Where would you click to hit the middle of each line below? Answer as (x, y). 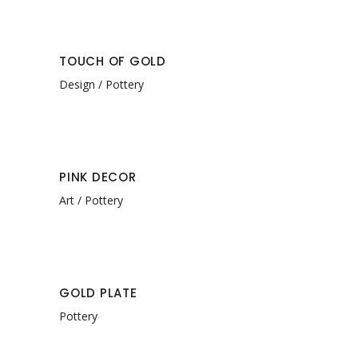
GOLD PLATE (98, 293)
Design (77, 84)
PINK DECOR (98, 177)
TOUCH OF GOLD (113, 61)
